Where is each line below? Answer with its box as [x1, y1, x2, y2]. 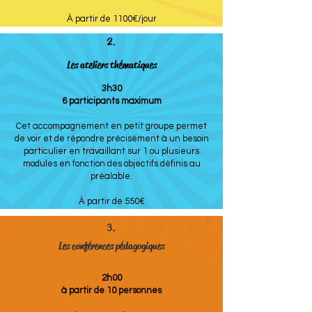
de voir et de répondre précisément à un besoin [14, 134, 209, 143]
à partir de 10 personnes [61, 286, 162, 295]
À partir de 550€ [78, 196, 145, 206]
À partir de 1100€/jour [66, 14, 157, 24]
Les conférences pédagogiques [58, 239, 164, 253]
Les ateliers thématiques [66, 58, 157, 72]
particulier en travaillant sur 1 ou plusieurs [24, 146, 199, 156]
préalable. [91, 171, 132, 181]
